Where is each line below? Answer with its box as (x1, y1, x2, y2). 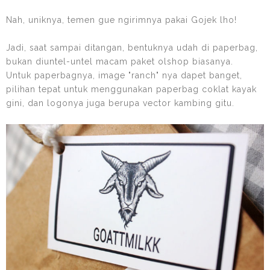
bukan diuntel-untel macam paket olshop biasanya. (6, 56, 233, 66)
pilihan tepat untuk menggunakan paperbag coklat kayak (6, 84, 257, 94)
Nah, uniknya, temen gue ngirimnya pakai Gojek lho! (6, 14, 237, 25)
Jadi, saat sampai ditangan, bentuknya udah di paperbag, (6, 42, 258, 52)
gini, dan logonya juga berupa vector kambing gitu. (6, 98, 234, 108)
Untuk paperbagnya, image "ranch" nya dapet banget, (6, 70, 242, 80)
